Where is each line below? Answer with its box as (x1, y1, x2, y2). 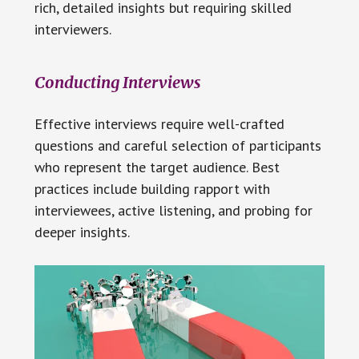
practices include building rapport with (34, 179, 270, 198)
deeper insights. (34, 222, 130, 241)
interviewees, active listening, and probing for (34, 200, 313, 220)
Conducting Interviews (34, 71, 201, 92)
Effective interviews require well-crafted (34, 114, 284, 133)
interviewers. (34, 19, 111, 38)
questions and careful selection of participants (34, 135, 321, 155)
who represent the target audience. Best (34, 157, 280, 176)
